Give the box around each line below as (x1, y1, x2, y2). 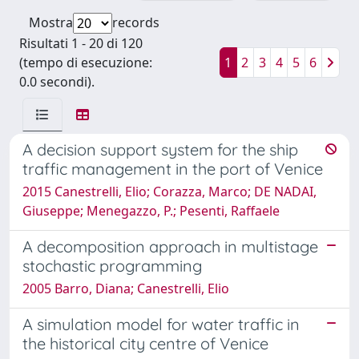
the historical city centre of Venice (22, 333, 268, 353)
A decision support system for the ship (22, 139, 298, 159)
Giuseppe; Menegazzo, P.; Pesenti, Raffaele (22, 201, 280, 220)
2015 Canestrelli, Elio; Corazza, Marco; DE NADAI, (22, 182, 317, 200)
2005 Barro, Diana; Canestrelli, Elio (22, 279, 229, 297)
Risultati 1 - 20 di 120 (19, 34, 143, 52)
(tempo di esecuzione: (19, 53, 152, 71)
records (112, 13, 159, 31)
